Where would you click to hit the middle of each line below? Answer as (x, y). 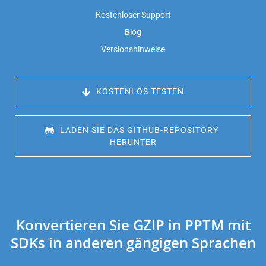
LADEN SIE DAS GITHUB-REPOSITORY (139, 130)
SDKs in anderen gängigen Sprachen (133, 243)
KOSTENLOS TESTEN (139, 92)
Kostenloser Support (133, 15)
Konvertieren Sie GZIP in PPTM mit (133, 225)
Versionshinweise (133, 50)
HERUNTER (133, 142)
